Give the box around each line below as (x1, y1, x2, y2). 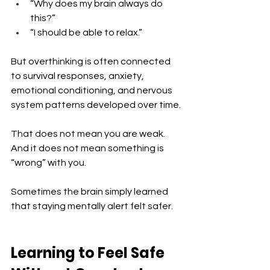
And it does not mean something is (11, 143, 166, 154)
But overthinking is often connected (11, 57, 172, 67)
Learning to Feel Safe (11, 243, 168, 263)
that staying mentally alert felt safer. (11, 201, 173, 212)
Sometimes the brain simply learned (11, 187, 170, 197)
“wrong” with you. (11, 158, 86, 168)
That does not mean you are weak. (11, 129, 167, 139)
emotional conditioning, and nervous (11, 86, 174, 96)
